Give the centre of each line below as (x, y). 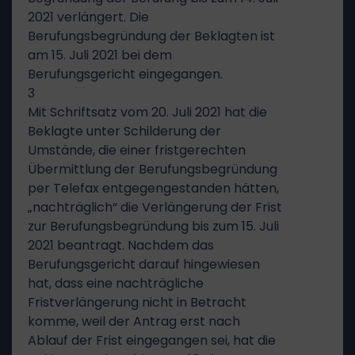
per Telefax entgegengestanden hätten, (153, 188)
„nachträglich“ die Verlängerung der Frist (155, 207)
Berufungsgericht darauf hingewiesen (144, 264)
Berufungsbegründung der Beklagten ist (151, 36)
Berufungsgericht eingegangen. (125, 74)
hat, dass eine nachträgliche (116, 283)
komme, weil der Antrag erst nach (134, 321)
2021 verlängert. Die (88, 17)
